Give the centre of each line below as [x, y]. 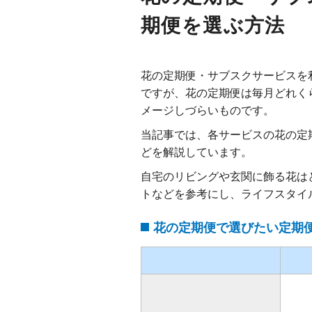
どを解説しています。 [196, 151]
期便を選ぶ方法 [213, 24]
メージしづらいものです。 [208, 110]
